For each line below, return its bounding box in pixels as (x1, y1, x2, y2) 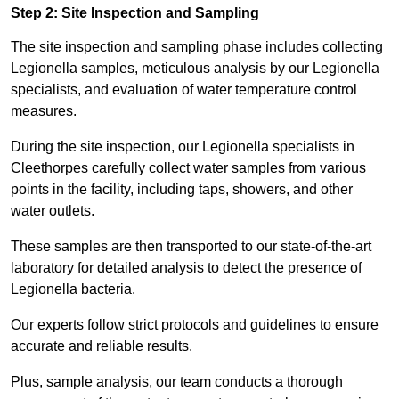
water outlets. (11, 203, 98, 219)
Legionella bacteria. (11, 281, 139, 297)
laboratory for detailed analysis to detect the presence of (11, 260, 362, 276)
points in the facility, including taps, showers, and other (11, 182, 353, 198)
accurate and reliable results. (11, 338, 192, 354)
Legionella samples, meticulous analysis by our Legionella (11, 61, 379, 77)
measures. (11, 103, 77, 119)
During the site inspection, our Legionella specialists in (11, 139, 354, 155)
